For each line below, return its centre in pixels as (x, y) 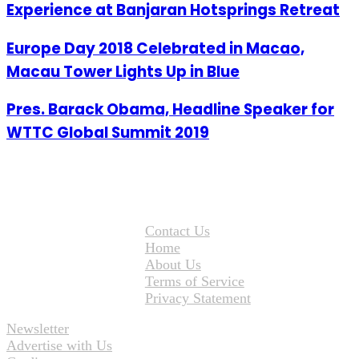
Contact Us (177, 230)
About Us (173, 264)
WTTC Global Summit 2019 (108, 133)
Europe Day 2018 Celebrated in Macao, (155, 48)
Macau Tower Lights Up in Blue (123, 71)
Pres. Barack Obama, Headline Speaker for (170, 110)
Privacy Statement (198, 298)
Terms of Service (194, 281)
